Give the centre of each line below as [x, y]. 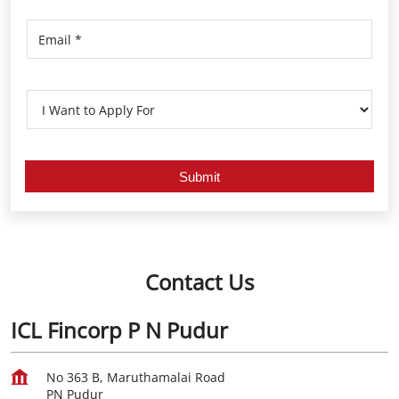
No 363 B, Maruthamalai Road [136, 377]
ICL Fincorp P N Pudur [119, 330]
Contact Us [199, 282]
